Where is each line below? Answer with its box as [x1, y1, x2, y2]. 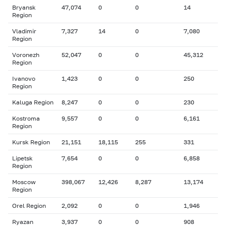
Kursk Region [12, 138, 50, 146]
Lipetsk [12, 154, 33, 162]
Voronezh [12, 51, 39, 59]
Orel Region [12, 202, 46, 209]
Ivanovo [12, 75, 35, 82]
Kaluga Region [12, 98, 53, 106]
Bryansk [12, 4, 36, 11]
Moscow [12, 178, 36, 186]
